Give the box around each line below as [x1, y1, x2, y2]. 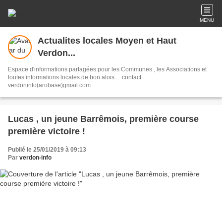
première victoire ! [8, 126, 85, 136]
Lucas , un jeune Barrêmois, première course [8, 114, 199, 124]
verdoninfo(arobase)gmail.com [8, 82, 91, 89]
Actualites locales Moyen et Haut [38, 36, 176, 46]
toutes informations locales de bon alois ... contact [8, 74, 141, 81]
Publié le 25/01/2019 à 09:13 [8, 146, 86, 153]
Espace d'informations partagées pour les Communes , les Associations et [8, 66, 98, 73]
